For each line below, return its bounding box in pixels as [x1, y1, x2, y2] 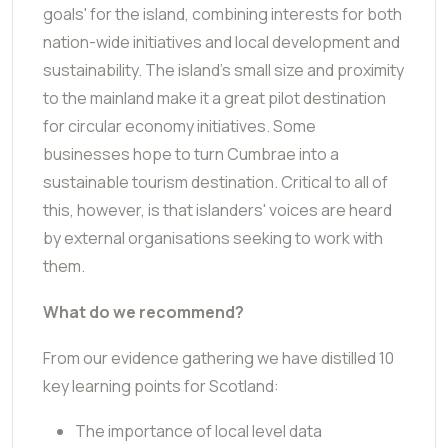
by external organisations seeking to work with [43, 226, 383, 249]
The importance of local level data [75, 419, 322, 442]
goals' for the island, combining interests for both [43, 2, 402, 25]
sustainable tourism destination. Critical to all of [43, 170, 388, 193]
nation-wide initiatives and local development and [43, 30, 400, 53]
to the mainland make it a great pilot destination [43, 86, 386, 109]
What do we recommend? [43, 300, 244, 323]
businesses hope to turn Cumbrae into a [43, 142, 339, 165]
